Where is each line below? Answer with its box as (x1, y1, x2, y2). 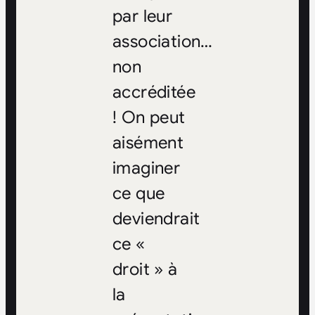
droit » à (112, 259, 178, 281)
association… (112, 31, 213, 53)
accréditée (112, 82, 195, 103)
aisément (112, 132, 184, 154)
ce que (112, 183, 165, 205)
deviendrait (112, 208, 200, 230)
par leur (112, 6, 173, 27)
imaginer (112, 157, 181, 179)
